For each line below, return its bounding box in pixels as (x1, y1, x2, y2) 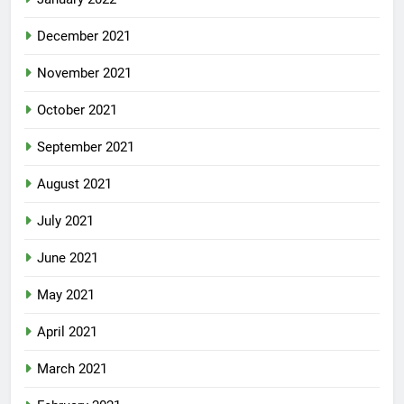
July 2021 (37, 213, 94, 230)
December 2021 (37, 28, 131, 45)
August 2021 (37, 176, 112, 193)
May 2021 (37, 287, 95, 304)
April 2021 (37, 324, 97, 341)
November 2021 (37, 65, 132, 82)
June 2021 (37, 250, 98, 267)
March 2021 (37, 361, 107, 378)
